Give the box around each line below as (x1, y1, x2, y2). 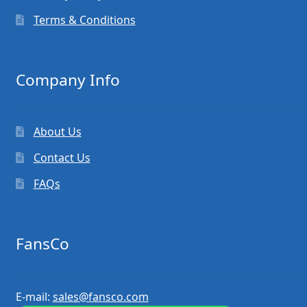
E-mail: (15, 288, 53, 304)
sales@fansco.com (52, 288, 149, 304)
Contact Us (33, 150, 90, 166)
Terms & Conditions (33, 12, 136, 27)
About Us (33, 124, 82, 140)
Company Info (15, 69, 120, 90)
